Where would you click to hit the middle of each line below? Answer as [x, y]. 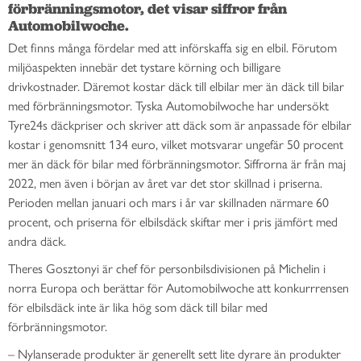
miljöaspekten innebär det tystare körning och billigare [144, 67]
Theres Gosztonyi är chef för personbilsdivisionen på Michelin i [167, 268]
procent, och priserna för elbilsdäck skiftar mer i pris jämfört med [173, 222]
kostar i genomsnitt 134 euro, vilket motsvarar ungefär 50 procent [176, 144]
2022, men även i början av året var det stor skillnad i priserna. [165, 183]
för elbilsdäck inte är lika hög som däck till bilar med [138, 307]
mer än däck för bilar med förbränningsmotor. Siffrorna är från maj [177, 164]
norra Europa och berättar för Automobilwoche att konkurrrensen [178, 288]
